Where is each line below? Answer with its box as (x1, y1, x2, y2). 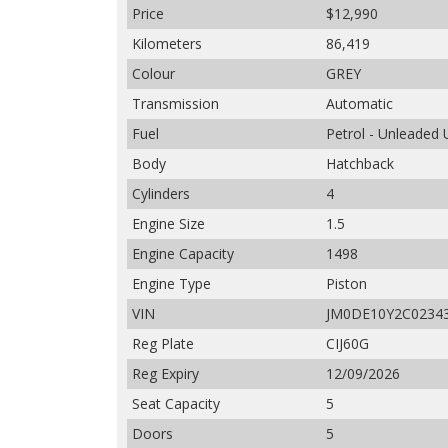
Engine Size (132, 214, 205, 233)
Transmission (132, 94, 219, 113)
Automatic (326, 94, 393, 113)
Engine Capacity (132, 244, 234, 263)
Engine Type (132, 274, 211, 293)
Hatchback (326, 154, 394, 173)
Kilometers (132, 34, 202, 53)
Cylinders (132, 184, 190, 203)
